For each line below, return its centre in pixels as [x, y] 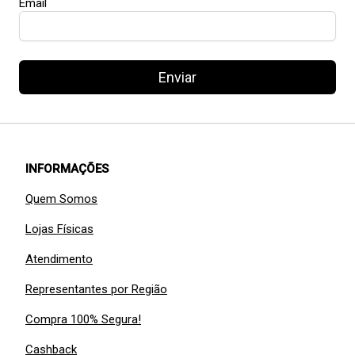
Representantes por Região [96, 290]
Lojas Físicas [59, 229]
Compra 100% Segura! [83, 320]
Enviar [177, 78]
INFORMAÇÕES [67, 169]
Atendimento [59, 260]
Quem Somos [61, 199]
